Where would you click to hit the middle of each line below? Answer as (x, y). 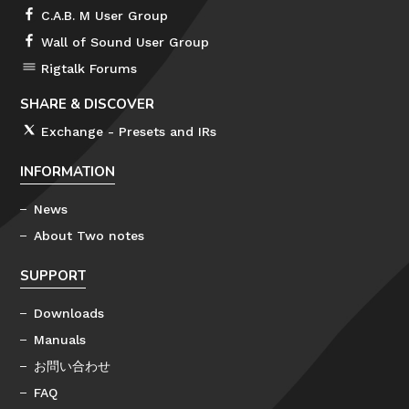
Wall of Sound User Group (126, 42)
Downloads (69, 313)
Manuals (60, 339)
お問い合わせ (73, 366)
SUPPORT (53, 275)
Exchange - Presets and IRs (129, 131)
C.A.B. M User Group (105, 15)
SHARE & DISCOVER (88, 104)
